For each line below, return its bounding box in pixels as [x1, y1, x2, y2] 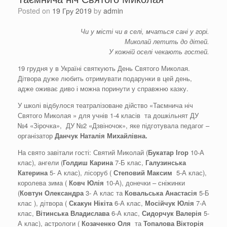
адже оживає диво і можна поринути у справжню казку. [18, 84, 188, 94]
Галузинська [145, 158, 186, 168]
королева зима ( [18, 178, 69, 188]
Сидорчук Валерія [142, 208, 202, 218]
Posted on [22, 6, 52, 16]
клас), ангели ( [18, 158, 63, 168]
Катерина [18, 168, 48, 178]
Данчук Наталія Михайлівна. [55, 131, 147, 141]
